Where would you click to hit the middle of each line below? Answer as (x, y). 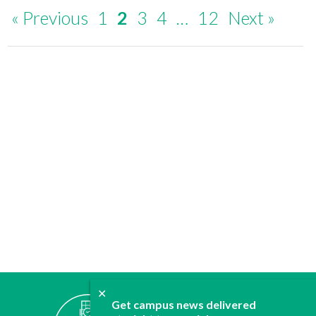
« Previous (50, 17)
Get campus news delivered (184, 304)
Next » (252, 17)
